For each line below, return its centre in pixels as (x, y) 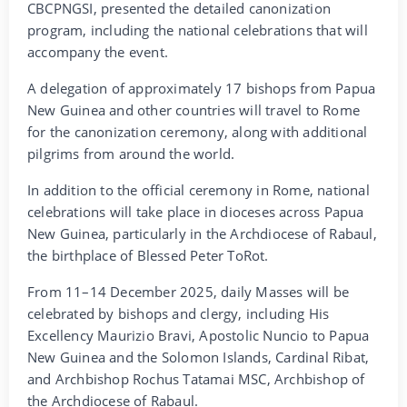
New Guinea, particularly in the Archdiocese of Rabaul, (202, 234)
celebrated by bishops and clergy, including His (179, 314)
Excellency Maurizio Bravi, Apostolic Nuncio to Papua (199, 336)
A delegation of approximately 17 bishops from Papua (202, 89)
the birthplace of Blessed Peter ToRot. (148, 256)
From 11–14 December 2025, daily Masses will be (189, 292)
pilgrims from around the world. (131, 154)
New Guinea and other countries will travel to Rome (194, 110)
